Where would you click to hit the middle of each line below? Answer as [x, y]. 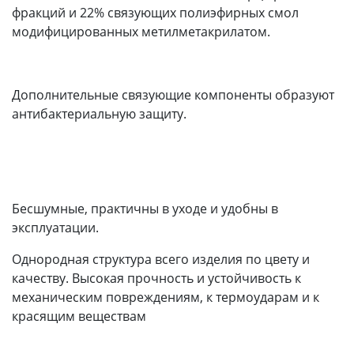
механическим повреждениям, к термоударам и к [166, 297]
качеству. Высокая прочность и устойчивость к [156, 278]
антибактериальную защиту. [99, 113]
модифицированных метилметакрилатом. [141, 31]
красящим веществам [79, 316]
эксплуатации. [55, 227]
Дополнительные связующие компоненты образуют [173, 94]
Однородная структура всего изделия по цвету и [161, 259]
